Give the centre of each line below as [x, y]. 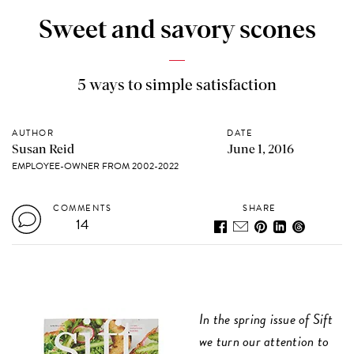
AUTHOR [33, 133]
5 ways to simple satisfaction [177, 85]
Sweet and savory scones [177, 30]
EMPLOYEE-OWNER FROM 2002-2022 [96, 166]
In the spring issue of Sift [266, 318]
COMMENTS [83, 208]
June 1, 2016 [260, 149]
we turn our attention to [264, 341]
